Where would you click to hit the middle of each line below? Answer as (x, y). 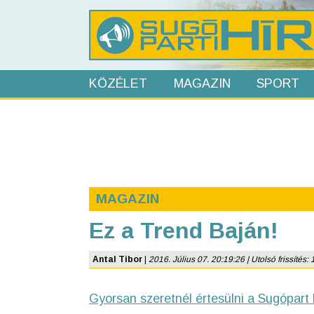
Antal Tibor (117, 259)
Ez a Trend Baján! (184, 231)
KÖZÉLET (118, 83)
